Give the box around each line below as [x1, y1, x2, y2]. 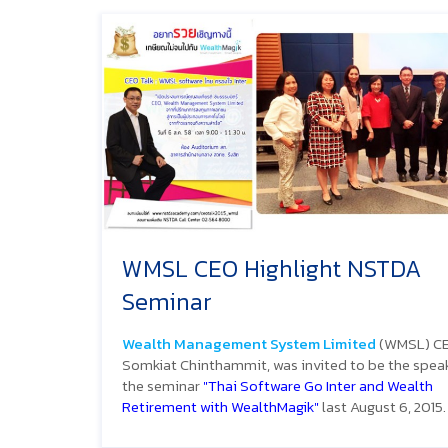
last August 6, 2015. [319, 394, 446, 418]
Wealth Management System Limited [122, 331, 376, 355]
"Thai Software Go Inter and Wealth [203, 373, 433, 397]
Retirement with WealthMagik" [122, 394, 319, 418]
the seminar [122, 373, 203, 397]
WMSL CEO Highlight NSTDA [122, 250, 421, 286]
